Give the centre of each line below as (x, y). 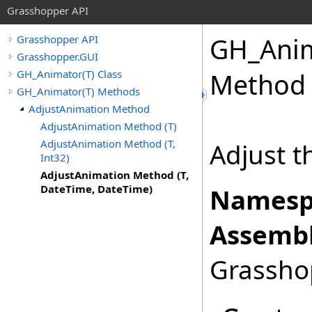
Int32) (55, 157)
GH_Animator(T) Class (69, 74)
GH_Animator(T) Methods (78, 91)
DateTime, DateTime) (96, 189)
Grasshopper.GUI (57, 56)
